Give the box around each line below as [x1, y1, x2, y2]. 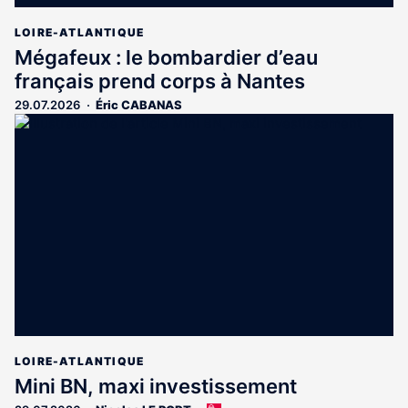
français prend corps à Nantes [15, 68, 305, 93]
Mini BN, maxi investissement [15, 374, 297, 399]
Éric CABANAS [96, 97, 182, 112]
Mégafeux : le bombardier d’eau [15, 45, 318, 69]
